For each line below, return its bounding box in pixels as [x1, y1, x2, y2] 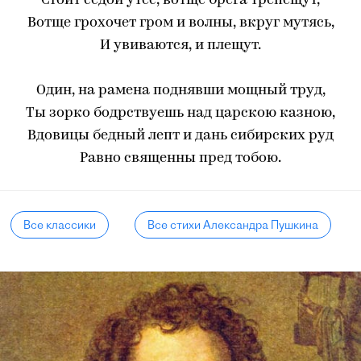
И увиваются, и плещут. [100, 38, 261, 53]
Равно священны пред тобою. [80, 151, 281, 166]
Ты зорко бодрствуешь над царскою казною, [26, 106, 335, 121]
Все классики [23, 218, 97, 232]
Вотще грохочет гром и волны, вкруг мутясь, [27, 15, 334, 31]
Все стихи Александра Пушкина [147, 218, 318, 232]
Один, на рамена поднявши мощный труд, [35, 83, 326, 98]
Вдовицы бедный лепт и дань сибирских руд [27, 128, 334, 143]
